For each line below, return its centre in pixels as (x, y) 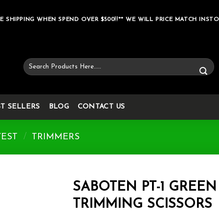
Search (33, 62)
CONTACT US (101, 107)
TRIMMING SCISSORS (142, 205)
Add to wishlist (28, 207)
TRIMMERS (56, 137)
